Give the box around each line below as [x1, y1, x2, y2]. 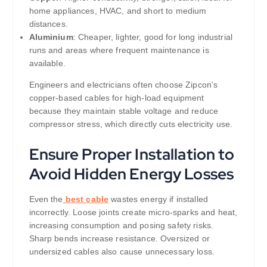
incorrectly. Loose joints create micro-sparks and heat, [29, 207, 238, 217]
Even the [29, 194, 63, 204]
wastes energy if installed [108, 194, 209, 204]
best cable [63, 194, 109, 204]
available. [29, 58, 66, 69]
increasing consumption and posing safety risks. [29, 220, 214, 230]
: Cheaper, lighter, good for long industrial [73, 32, 232, 42]
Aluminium [29, 32, 73, 42]
